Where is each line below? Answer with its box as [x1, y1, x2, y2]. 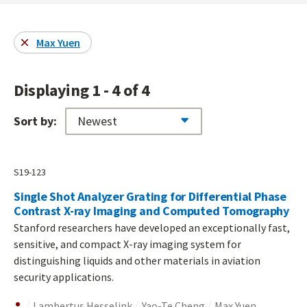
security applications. [14, 269, 114, 284]
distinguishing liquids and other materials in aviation [14, 253, 260, 267]
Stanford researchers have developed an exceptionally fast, [14, 220, 290, 234]
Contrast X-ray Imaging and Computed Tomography [14, 202, 290, 219]
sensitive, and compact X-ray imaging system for [14, 236, 241, 251]
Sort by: [14, 113, 57, 130]
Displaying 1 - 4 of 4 [14, 79, 150, 101]
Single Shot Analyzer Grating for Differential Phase [14, 188, 286, 204]
